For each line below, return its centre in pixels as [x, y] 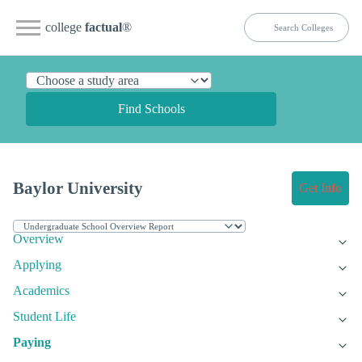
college [65, 27]
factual [103, 27]
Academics [41, 291]
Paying [32, 343]
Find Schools [151, 109]
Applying [37, 265]
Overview [38, 239]
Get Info [320, 188]
